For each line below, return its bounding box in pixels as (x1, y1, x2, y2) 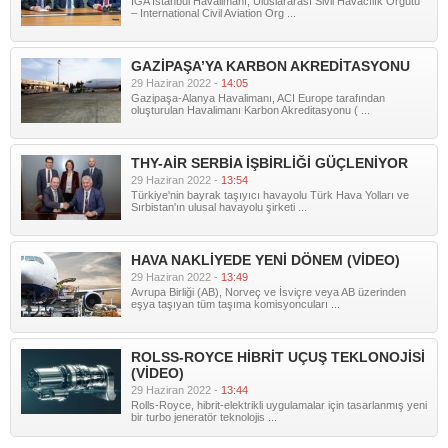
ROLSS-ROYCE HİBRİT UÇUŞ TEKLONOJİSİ (131, 349, 425, 365)
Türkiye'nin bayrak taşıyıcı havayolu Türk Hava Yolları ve (131, 189, 409, 201)
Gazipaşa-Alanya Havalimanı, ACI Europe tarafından (131, 92, 385, 104)
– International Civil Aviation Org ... (131, 7, 296, 19)
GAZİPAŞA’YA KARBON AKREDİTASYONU (131, 58, 410, 74)
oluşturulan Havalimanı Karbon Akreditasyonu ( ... (131, 104, 370, 116)
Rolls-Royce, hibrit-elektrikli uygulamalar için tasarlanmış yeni (131, 399, 427, 411)
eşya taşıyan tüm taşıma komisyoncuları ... (131, 298, 340, 310)
